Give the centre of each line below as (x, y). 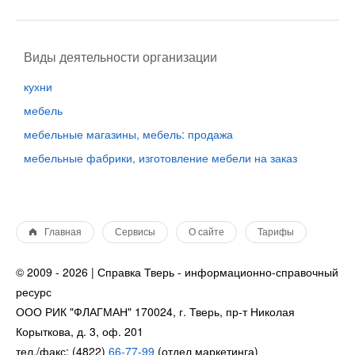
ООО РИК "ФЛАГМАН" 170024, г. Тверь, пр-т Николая (155, 311)
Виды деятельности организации (120, 57)
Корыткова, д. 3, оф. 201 (80, 331)
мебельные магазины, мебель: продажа (128, 134)
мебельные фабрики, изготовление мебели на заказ (160, 158)
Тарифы (276, 232)
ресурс (34, 292)
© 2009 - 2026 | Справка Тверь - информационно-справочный (177, 272)
